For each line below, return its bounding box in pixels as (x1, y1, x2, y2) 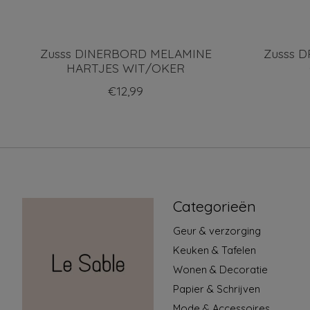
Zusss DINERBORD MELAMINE (39, 45, 212, 61)
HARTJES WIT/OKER (66, 60, 185, 75)
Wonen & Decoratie (172, 263, 268, 277)
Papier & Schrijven (172, 282, 260, 296)
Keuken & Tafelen (172, 243, 256, 257)
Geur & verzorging (172, 224, 261, 237)
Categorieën (172, 197, 256, 215)
